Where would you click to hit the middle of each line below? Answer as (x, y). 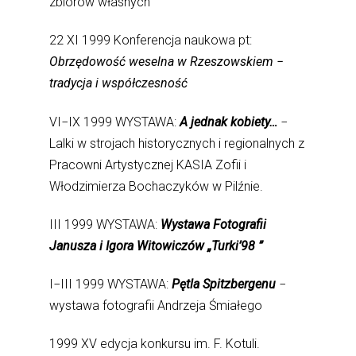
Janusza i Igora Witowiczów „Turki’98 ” (157, 246)
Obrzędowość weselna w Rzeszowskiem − (167, 62)
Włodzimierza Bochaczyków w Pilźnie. (157, 186)
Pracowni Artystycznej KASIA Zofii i (148, 164)
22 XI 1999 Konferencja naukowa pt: (151, 41)
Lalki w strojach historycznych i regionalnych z (177, 143)
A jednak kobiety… (229, 122)
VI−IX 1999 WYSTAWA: (115, 122)
